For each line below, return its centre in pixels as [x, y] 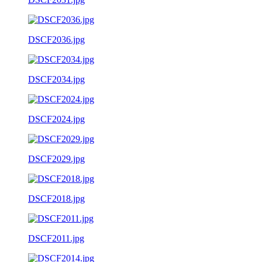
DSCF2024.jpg [56, 119]
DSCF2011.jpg [56, 238]
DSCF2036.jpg [56, 39]
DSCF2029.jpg [56, 158]
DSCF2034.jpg [56, 79]
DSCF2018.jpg [56, 198]
